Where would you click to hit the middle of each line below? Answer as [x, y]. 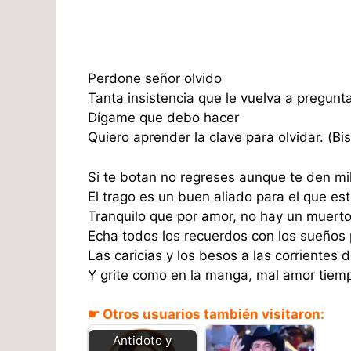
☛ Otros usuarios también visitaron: [206, 315]
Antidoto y [143, 340]
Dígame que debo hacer [163, 118]
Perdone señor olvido [155, 79]
